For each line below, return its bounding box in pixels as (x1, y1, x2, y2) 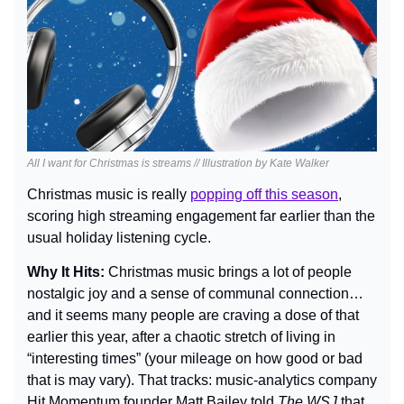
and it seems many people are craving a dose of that (27, 307, 359, 323)
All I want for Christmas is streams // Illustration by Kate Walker (27, 156, 329, 170)
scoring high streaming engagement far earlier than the (27, 207, 375, 224)
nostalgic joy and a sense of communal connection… (27, 285, 363, 301)
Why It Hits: (27, 263, 108, 280)
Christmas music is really (27, 186, 190, 202)
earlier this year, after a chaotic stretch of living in (27, 328, 335, 344)
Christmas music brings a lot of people (108, 263, 352, 280)
